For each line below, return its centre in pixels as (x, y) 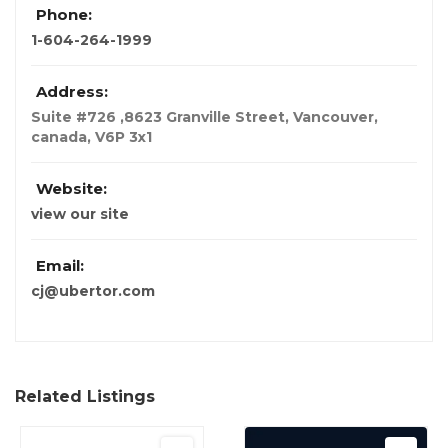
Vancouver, (335, 117)
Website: (71, 189)
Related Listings (85, 397)
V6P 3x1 (123, 137)
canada (59, 137)
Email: (60, 266)
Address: (72, 92)
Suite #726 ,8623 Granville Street (158, 117)
